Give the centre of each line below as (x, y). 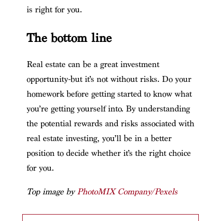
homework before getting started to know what (109, 94)
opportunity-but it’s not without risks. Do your (109, 79)
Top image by (52, 191)
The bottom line (69, 38)
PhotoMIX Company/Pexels (127, 191)
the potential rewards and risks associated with (110, 123)
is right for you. (55, 9)
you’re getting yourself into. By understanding (108, 109)
